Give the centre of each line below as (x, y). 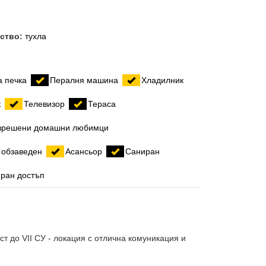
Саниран (143, 151)
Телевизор (45, 104)
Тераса (102, 104)
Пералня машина (84, 80)
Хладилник (163, 80)
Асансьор (84, 151)
